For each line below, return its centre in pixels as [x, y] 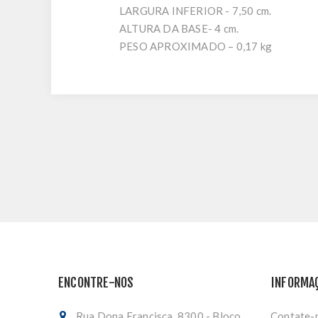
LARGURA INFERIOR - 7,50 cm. [197, 11]
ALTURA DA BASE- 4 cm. [180, 28]
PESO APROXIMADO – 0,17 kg [196, 46]
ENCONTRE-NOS [96, 283]
